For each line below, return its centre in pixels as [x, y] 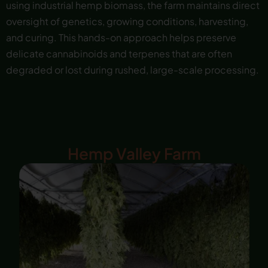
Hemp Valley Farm [134, 154]
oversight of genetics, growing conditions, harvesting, [127, 22]
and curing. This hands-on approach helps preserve [121, 38]
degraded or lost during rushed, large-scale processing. [133, 70]
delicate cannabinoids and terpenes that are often [119, 54]
